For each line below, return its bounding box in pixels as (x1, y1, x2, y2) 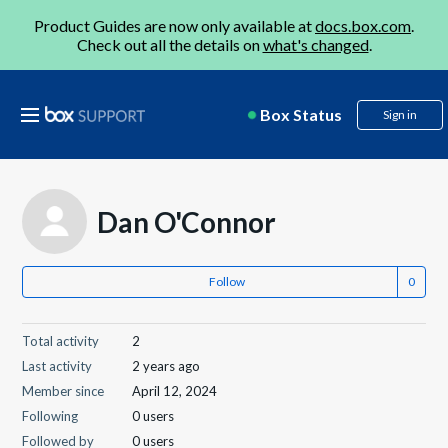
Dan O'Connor (97, 204, 277, 239)
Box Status (260, 105, 342, 124)
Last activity (22, 358, 93, 374)
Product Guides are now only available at (34, 16, 315, 35)
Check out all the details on (76, 35, 263, 54)
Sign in (383, 107, 417, 122)
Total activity (22, 333, 100, 349)
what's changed (262, 35, 369, 54)
